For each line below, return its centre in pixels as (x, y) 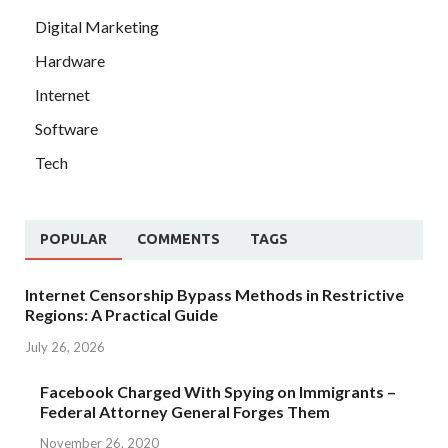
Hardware (70, 60)
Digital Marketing (97, 26)
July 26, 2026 (65, 346)
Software (66, 128)
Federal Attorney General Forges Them (185, 411)
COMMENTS (178, 238)
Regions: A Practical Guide (121, 314)
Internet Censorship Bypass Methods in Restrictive (214, 294)
